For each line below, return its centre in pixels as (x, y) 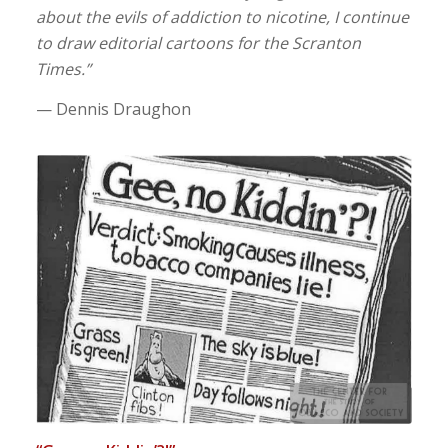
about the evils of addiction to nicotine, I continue (222, 17)
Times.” (63, 69)
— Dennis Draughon (113, 108)
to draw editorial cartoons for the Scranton (198, 43)
